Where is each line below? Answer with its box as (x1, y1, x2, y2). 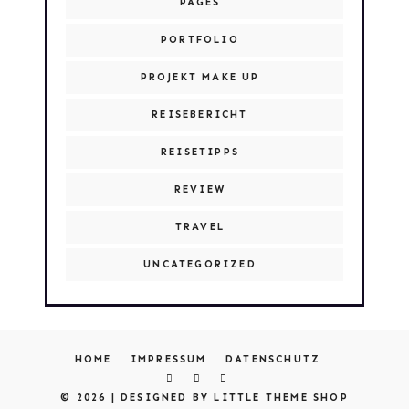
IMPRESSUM (130, 353, 207, 365)
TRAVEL (174, 221, 225, 233)
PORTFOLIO (161, 34, 239, 46)
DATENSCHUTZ (225, 353, 321, 365)
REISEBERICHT (152, 109, 248, 121)
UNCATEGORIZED (143, 258, 257, 270)
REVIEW (173, 184, 226, 195)
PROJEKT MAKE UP (140, 71, 260, 83)
